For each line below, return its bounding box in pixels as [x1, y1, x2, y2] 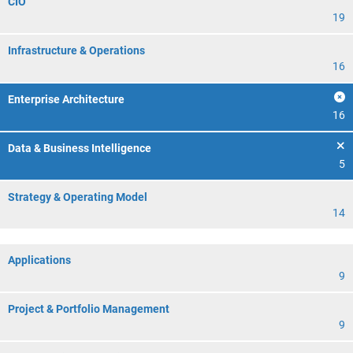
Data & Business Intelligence [8, 142, 151, 154]
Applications [8, 254, 71, 266]
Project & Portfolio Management [8, 303, 169, 315]
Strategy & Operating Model [8, 191, 147, 203]
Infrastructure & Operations [8, 44, 145, 57]
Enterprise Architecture [8, 93, 124, 106]
